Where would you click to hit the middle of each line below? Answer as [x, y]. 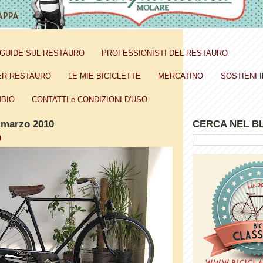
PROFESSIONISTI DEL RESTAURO [165, 53]
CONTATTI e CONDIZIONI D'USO [90, 99]
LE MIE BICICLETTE [104, 76]
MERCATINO [181, 76]
